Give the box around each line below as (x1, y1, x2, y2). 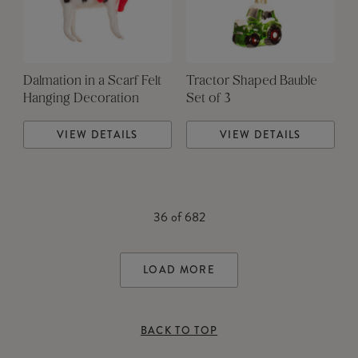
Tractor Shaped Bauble (185, 75, 317, 89)
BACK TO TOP (140, 323, 218, 339)
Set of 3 (185, 93, 231, 106)
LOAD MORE (143, 262, 215, 278)
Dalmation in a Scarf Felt (22, 75, 161, 89)
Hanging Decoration (22, 93, 139, 106)
